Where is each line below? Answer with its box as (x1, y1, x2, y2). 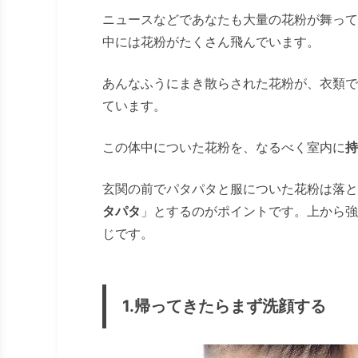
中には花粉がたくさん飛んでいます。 (102, 34, 320, 50)
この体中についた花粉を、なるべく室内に (102, 139, 345, 156)
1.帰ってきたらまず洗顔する (122, 296, 326, 316)
